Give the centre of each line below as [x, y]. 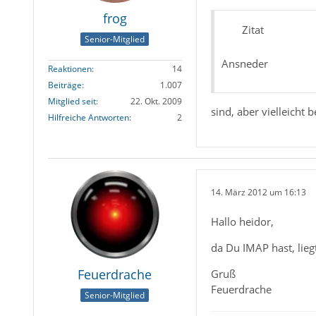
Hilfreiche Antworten [88, 118]
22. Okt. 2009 [156, 102]
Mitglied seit [72, 102]
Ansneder [244, 63]
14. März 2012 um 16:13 [258, 192]
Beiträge [65, 85]
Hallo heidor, [242, 221]
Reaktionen [69, 69]
